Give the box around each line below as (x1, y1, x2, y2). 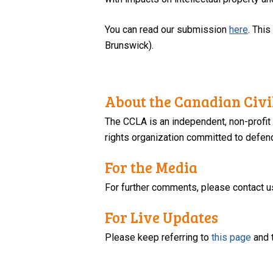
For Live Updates (105, 207, 219, 227)
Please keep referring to (105, 231, 212, 243)
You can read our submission (105, 23, 230, 35)
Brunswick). (105, 39, 154, 51)
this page (211, 231, 252, 243)
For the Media (105, 157, 198, 177)
